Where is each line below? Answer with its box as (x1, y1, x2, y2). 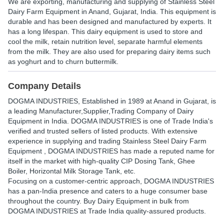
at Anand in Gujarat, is (144, 97, 216, 105)
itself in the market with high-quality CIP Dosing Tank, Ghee (8, 157, 195, 165)
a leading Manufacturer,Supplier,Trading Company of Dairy (8, 107, 193, 115)
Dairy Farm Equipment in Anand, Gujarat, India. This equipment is (8, 7, 216, 15)
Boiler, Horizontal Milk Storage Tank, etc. (8, 167, 135, 175)
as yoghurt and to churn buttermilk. (8, 57, 118, 65)
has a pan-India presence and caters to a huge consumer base (8, 187, 207, 195)
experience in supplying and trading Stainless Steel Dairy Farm (8, 137, 206, 145)
